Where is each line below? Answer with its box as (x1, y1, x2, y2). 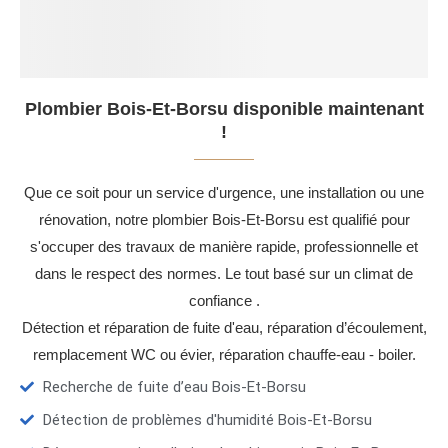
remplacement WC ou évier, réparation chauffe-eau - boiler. (32, 346, 416, 364)
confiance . (188, 292, 260, 310)
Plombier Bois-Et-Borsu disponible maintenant (24, 99, 424, 120)
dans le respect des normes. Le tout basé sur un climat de (35, 265, 413, 283)
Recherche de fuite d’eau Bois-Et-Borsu (42, 378, 306, 397)
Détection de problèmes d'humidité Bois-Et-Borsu (42, 411, 372, 430)
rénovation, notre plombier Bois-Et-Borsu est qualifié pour (38, 211, 410, 229)
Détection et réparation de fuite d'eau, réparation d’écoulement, (21, 319, 427, 337)
